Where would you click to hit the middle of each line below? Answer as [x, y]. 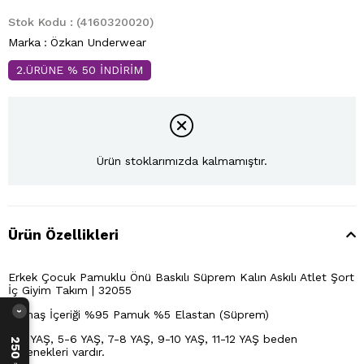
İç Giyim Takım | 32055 [70, 290]
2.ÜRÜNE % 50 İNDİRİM [80, 70]
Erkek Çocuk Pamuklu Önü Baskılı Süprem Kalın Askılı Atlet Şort [181, 277]
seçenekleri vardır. [56, 351]
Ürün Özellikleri [63, 234]
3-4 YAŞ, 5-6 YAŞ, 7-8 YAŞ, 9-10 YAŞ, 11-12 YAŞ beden [153, 338]
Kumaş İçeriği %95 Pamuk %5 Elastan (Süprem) [139, 314]
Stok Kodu [37, 22]
